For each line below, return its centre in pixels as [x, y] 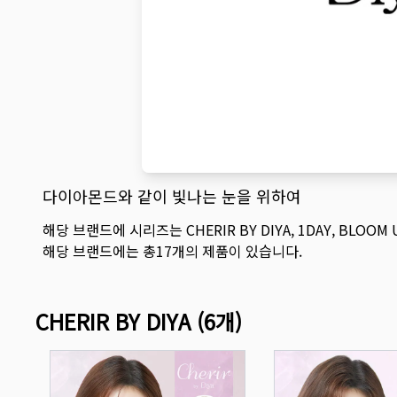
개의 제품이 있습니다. [237, 250]
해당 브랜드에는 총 [99, 250]
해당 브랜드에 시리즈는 [114, 229]
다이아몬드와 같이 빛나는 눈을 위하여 [172, 195]
